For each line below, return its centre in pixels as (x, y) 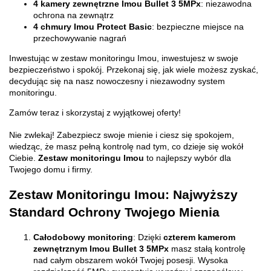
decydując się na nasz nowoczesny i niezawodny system (117, 81)
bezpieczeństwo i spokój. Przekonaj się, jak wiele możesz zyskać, (134, 69)
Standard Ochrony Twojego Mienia (114, 212)
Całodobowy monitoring (83, 237)
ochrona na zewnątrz (73, 15)
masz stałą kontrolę (208, 248)
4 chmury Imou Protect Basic (93, 26)
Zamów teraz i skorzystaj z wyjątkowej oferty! (95, 112)
